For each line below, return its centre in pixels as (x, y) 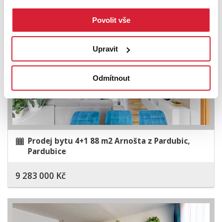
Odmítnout (111, 78)
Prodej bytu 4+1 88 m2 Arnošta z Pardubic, (109, 141)
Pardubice (47, 152)
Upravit (106, 49)
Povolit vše (111, 20)
